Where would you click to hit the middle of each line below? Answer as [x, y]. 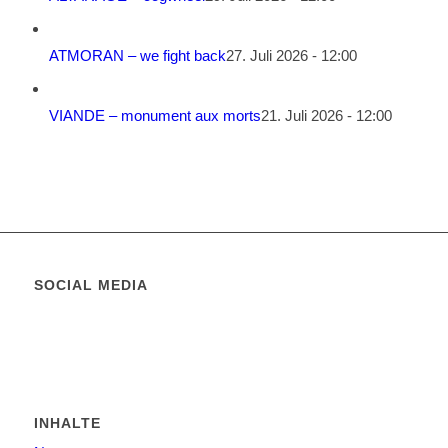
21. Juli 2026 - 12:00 [326, 116]
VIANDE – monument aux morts [154, 116]
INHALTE [67, 423]
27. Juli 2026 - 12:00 [291, 56]
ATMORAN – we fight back [137, 56]
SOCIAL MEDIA [90, 285]
